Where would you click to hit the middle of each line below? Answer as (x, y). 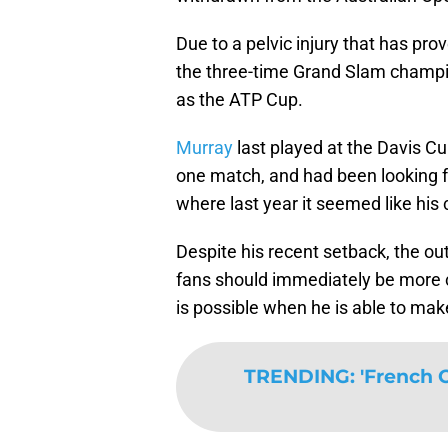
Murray (204, 148)
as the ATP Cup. (239, 100)
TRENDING (297, 376)
